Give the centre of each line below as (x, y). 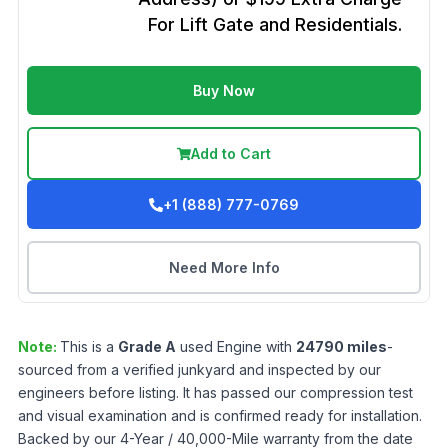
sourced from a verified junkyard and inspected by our (199, 369)
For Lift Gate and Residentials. (275, 24)
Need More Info (224, 267)
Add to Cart (231, 153)
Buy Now (224, 90)
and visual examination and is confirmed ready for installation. (220, 415)
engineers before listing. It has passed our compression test (215, 392)
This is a (89, 346)
